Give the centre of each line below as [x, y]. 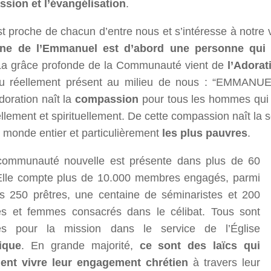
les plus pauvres [205, 133]
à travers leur [224, 263]
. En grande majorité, [80, 246]
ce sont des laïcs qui [200, 246]
